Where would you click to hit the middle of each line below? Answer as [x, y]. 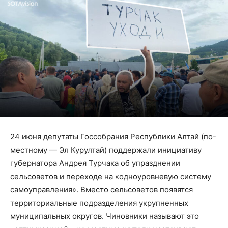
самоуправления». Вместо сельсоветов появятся [102, 189]
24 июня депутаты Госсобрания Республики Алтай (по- [113, 136]
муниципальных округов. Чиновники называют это [105, 216]
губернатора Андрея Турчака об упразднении [95, 163]
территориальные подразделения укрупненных [99, 203]
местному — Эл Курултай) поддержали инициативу [106, 150]
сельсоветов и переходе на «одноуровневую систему [111, 176]
